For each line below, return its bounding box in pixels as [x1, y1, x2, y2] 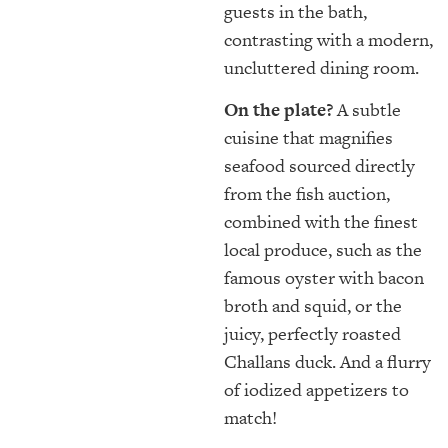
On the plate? [224, 97, 333, 123]
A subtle [333, 97, 401, 123]
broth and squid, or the [224, 293, 402, 319]
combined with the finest [224, 209, 418, 235]
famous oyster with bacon [224, 265, 424, 291]
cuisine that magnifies [224, 125, 393, 151]
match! [224, 405, 277, 431]
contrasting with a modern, [224, 27, 433, 53]
